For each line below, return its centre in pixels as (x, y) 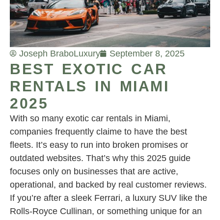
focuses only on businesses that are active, (94, 171)
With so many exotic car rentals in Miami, (90, 118)
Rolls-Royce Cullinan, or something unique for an (106, 211)
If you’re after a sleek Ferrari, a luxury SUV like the (109, 198)
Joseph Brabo (46, 53)
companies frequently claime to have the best (98, 131)
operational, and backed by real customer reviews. (108, 184)
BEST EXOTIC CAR (89, 69)
